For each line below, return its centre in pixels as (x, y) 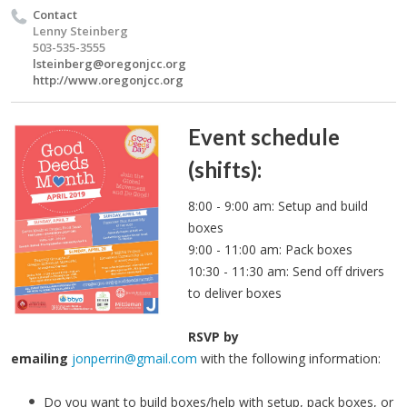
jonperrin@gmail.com (134, 358)
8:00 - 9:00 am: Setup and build (278, 206)
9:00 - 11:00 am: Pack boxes (270, 249)
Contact (55, 15)
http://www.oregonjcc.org (108, 80)
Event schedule (263, 137)
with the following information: (289, 358)
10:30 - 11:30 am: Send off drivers (286, 271)
